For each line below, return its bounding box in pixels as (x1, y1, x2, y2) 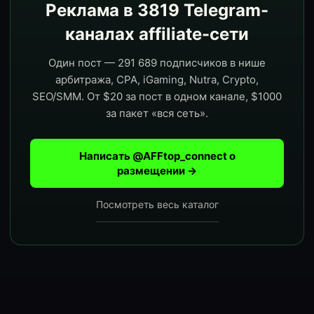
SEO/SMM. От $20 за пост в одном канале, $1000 (32, 90, 282, 103)
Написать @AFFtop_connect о (78, 149, 235, 163)
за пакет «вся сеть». (106, 107, 208, 120)
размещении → (117, 164, 197, 177)
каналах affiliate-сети (65, 24, 249, 44)
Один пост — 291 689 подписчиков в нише (48, 56, 266, 69)
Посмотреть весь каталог (95, 198, 219, 210)
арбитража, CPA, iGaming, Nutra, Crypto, (55, 73, 259, 86)
